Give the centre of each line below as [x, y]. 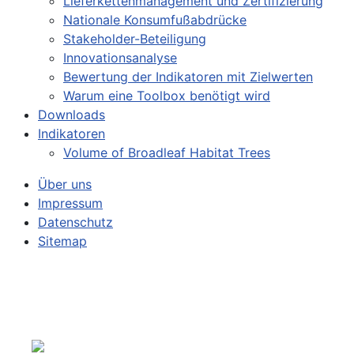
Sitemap [62, 241]
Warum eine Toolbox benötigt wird [167, 95]
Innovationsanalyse [120, 57]
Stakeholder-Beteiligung [135, 38]
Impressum [70, 203]
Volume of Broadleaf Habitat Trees [167, 152]
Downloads [72, 114]
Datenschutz [75, 222]
